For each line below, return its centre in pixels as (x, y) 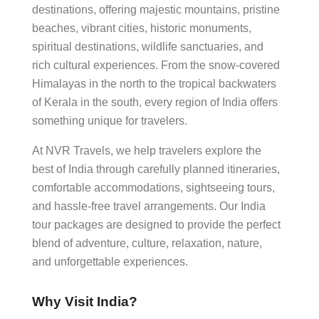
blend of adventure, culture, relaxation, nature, (147, 243)
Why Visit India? (85, 302)
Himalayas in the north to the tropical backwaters (154, 84)
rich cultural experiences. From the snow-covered (156, 65)
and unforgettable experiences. (110, 262)
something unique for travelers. (110, 121)
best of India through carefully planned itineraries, (156, 169)
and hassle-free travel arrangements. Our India (149, 206)
